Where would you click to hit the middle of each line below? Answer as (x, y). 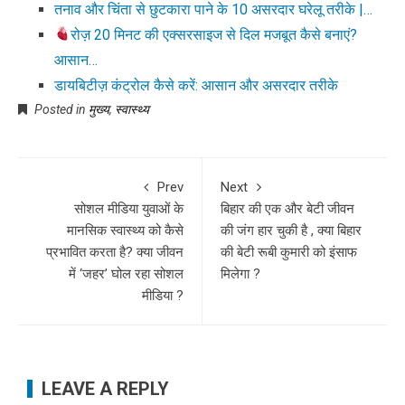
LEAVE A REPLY (105, 388)
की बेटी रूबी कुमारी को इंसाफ (289, 252)
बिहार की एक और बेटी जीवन (287, 208)
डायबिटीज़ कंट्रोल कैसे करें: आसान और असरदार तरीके (196, 85)
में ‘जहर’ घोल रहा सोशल (126, 273)
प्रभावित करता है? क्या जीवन (115, 252)
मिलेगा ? (240, 273)
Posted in (60, 109)
